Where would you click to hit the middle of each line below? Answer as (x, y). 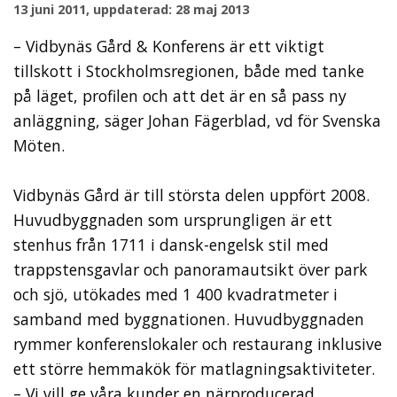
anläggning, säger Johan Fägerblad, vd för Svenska (197, 120)
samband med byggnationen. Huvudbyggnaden (189, 319)
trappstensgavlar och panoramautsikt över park (191, 269)
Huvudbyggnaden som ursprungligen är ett (173, 219)
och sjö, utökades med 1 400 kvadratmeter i (175, 294)
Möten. (39, 145)
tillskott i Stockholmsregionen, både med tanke (189, 70)
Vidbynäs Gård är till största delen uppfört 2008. (191, 195)
